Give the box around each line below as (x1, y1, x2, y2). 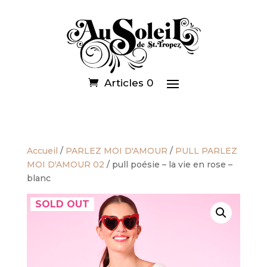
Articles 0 (104, 76, 153, 89)
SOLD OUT (35, 198, 89, 210)
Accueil (26, 145, 58, 156)
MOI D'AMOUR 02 (26, 159, 104, 170)
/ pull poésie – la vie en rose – (104, 159, 232, 170)
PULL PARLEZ (175, 145, 237, 156)
